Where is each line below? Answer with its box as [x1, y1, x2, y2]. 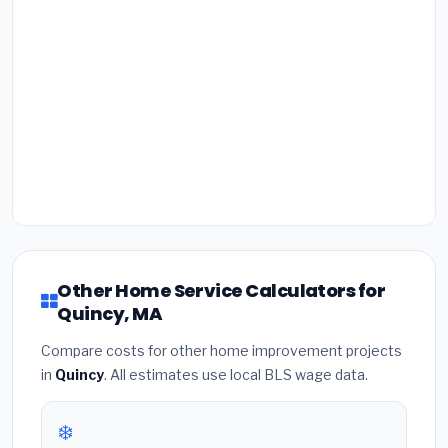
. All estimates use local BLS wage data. [104, 365, 368, 383]
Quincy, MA [57, 300, 163, 326]
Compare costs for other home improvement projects [41, 341, 402, 359]
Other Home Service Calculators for [57, 277, 386, 303]
